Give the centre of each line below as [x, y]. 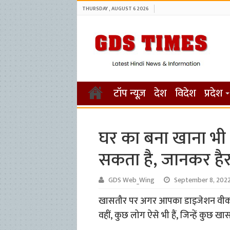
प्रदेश [213, 93]
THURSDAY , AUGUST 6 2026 [115, 9]
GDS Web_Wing [131, 180]
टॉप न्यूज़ [129, 93]
